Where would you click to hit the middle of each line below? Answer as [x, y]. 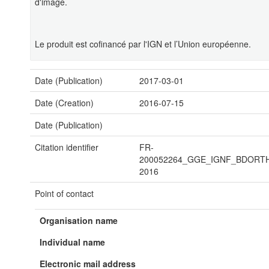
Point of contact [64, 193]
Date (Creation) [64, 103]
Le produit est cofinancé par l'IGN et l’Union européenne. [143, 44]
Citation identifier [67, 147]
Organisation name [79, 220]
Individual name [72, 242]
